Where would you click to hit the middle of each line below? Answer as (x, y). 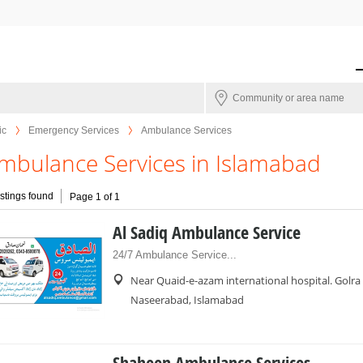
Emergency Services (74, 130)
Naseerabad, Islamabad (187, 300)
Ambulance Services (186, 130)
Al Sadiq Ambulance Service (207, 233)
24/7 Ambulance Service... (175, 255)
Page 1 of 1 (95, 196)
